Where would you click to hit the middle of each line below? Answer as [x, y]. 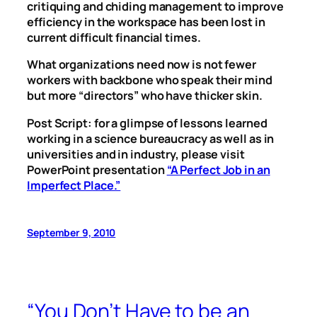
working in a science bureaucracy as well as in [151, 138]
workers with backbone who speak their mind [150, 80]
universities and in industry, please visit [136, 154]
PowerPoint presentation [97, 169]
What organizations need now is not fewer [142, 65]
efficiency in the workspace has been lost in [146, 22]
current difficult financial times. [114, 38]
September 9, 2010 [71, 232]
